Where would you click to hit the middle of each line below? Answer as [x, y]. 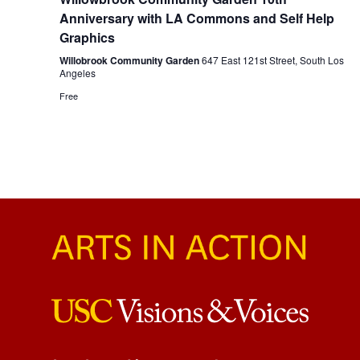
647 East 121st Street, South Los [272, 60]
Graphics [87, 38]
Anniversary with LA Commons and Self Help [196, 18]
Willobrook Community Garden [130, 61]
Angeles [77, 73]
